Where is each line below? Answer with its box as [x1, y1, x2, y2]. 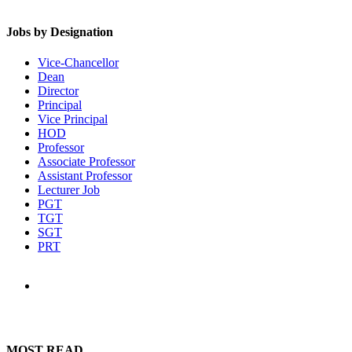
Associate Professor [38, 155, 135, 169]
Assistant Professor [38, 169, 132, 183]
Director [38, 84, 79, 98]
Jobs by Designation [6, 24, 113, 38]
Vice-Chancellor [38, 56, 119, 70]
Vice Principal [38, 112, 108, 126]
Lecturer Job [38, 183, 100, 197]
